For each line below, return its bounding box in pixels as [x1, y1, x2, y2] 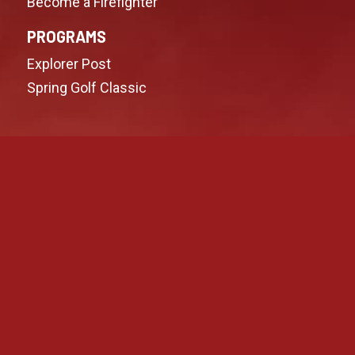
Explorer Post [27, 55, 112, 72]
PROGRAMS [27, 26, 107, 46]
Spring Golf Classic [27, 78, 147, 96]
